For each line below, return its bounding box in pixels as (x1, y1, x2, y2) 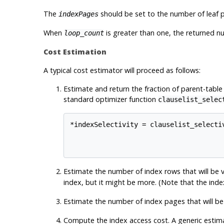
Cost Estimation (43, 46, 106, 56)
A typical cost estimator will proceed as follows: (43, 65, 200, 75)
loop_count (63, 28, 104, 37)
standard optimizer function (63, 94, 158, 104)
